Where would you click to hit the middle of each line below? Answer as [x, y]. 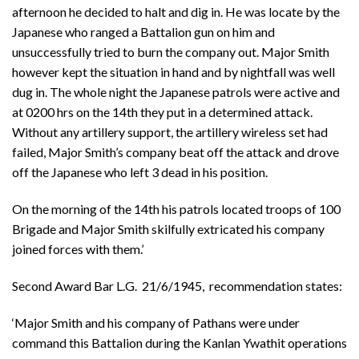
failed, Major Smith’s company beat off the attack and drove [175, 152]
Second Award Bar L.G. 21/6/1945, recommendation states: [177, 285]
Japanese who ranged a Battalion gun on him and [143, 32]
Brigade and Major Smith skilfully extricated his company [168, 228]
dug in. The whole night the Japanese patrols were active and [176, 92]
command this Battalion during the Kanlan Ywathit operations [179, 342]
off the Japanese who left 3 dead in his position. [140, 172]
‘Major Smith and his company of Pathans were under [156, 322]
